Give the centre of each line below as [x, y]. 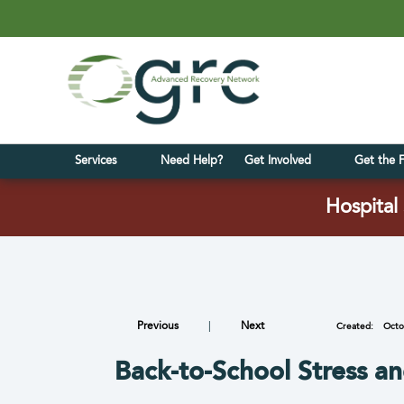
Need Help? [191, 161]
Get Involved [281, 161]
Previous [158, 326]
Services [99, 161]
